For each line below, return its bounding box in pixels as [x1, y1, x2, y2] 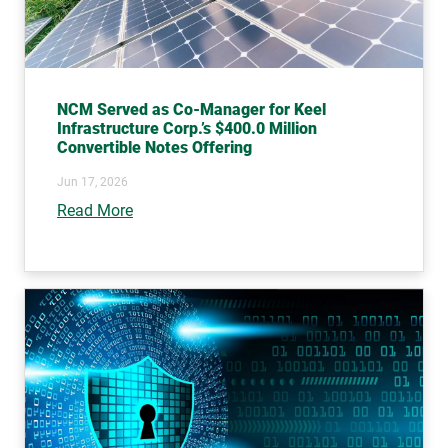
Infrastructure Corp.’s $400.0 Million [57, 118, 317, 138]
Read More [57, 200, 133, 220]
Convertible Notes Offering [57, 137, 252, 157]
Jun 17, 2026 [57, 174, 128, 189]
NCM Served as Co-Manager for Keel [57, 99, 326, 119]
